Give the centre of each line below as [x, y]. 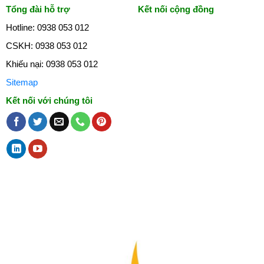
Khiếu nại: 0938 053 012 [52, 64]
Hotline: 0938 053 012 [47, 27]
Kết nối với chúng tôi [49, 100]
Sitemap [22, 82]
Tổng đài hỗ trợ [38, 9]
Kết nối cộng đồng [176, 9]
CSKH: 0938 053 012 [46, 45]
